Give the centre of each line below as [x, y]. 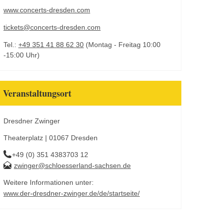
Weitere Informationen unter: [49, 182]
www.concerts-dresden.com [47, 10]
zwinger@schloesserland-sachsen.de [72, 166]
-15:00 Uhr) [22, 55]
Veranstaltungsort [37, 93]
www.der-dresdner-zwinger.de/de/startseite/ [72, 193]
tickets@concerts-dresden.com [52, 27]
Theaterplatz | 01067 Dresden [51, 138]
